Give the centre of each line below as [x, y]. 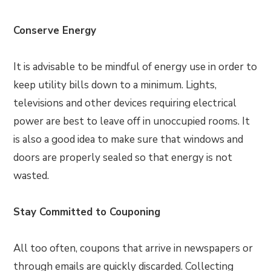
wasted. [31, 176]
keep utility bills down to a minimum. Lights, [115, 85]
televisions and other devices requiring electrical [125, 103]
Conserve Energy [55, 31]
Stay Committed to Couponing [87, 212]
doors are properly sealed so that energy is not [123, 158]
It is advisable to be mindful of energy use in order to [135, 67]
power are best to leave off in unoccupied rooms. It [132, 121]
